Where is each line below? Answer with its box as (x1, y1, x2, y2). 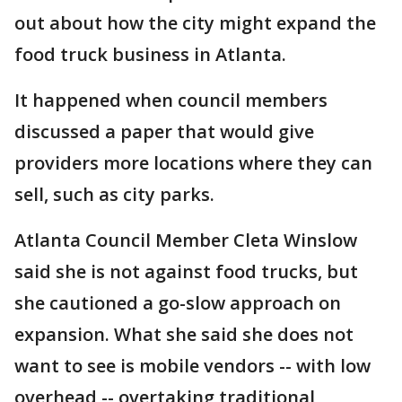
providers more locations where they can (14, 151, 372, 175)
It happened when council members (14, 88, 328, 112)
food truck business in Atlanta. (14, 42, 286, 66)
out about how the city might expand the (14, 11, 376, 35)
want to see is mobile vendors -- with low (14, 354, 371, 378)
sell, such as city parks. (14, 182, 214, 206)
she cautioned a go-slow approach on (14, 291, 341, 315)
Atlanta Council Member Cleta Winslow (14, 228, 357, 252)
